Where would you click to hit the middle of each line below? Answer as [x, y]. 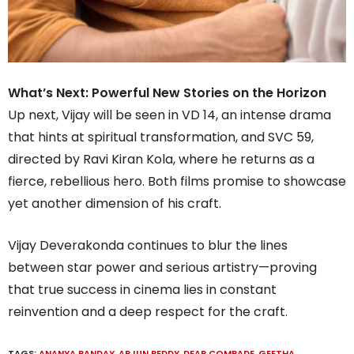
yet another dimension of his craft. [115, 203]
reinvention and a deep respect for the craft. [148, 311]
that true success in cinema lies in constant [142, 289]
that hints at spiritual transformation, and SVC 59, [161, 137]
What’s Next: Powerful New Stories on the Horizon [167, 92]
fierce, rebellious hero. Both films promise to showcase [177, 181]
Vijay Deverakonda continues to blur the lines [148, 245]
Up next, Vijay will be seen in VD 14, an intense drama [169, 115]
